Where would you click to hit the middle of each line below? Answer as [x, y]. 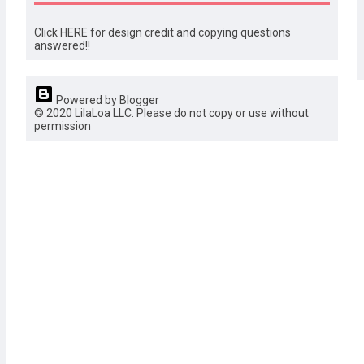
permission [63, 126]
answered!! [62, 46]
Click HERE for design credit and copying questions [162, 33]
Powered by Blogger [106, 100]
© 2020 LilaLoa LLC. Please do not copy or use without [171, 113]
